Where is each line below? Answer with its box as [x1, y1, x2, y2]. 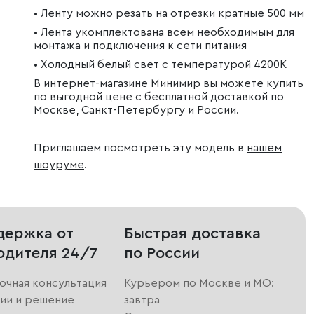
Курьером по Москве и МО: [123, 278, 274, 289]
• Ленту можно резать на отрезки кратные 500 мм [34, 8, 304, 20]
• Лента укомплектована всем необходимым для [34, 27, 294, 39]
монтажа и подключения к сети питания [34, 40, 247, 52]
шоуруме [34, 159, 84, 171]
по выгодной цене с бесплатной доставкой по [34, 91, 284, 103]
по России [123, 245, 200, 261]
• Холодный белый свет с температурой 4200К [34, 59, 287, 71]
